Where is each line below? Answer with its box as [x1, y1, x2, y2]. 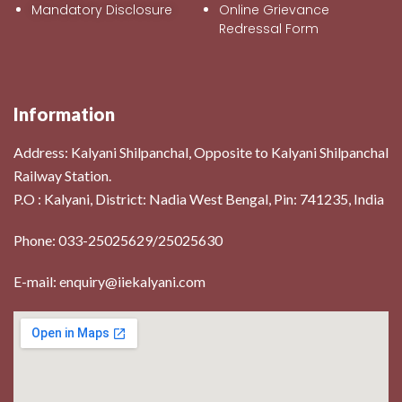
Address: [13, 143, 71, 161]
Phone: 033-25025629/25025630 [13, 231, 223, 249]
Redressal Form [219, 19, 319, 38]
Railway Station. [13, 166, 111, 184]
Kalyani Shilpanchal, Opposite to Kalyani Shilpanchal [71, 143, 389, 161]
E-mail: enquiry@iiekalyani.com [13, 272, 205, 290]
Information [13, 102, 115, 125]
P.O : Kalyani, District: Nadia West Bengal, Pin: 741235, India [13, 189, 384, 207]
